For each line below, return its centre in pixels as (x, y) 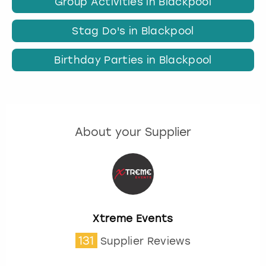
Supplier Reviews (145, 241)
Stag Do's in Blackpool (133, 31)
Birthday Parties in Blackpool (133, 60)
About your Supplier (133, 132)
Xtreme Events (133, 218)
